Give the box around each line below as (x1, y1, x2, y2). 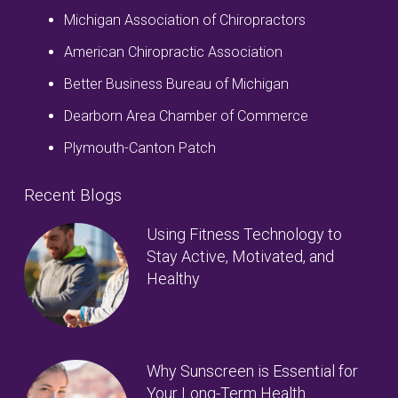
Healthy (146, 268, 200, 288)
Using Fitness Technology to (146, 224, 342, 243)
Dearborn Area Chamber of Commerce (64, 107, 308, 124)
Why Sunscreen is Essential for (146, 361, 358, 380)
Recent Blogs (24, 184, 122, 205)
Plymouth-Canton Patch (64, 139, 216, 156)
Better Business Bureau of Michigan (64, 75, 289, 92)
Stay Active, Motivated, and (146, 246, 334, 266)
